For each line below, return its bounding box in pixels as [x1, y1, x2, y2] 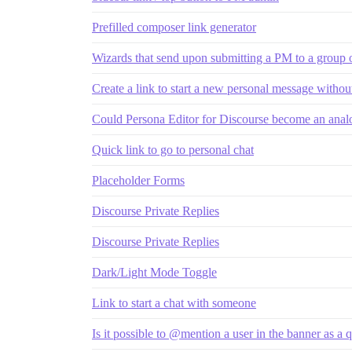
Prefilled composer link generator [92, 20, 256, 35]
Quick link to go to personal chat [92, 143, 254, 157]
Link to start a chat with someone [92, 296, 256, 310]
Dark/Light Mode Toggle [92, 266, 217, 280]
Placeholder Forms [92, 174, 185, 188]
